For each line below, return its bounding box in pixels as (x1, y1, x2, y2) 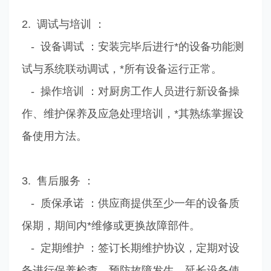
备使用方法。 (21, 129, 87, 142)
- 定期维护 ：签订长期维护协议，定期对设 (21, 241, 240, 254)
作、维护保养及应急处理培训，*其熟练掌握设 (21, 107, 244, 120)
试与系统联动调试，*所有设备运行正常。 (21, 62, 222, 75)
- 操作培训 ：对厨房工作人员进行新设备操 (21, 85, 240, 97)
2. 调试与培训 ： (21, 18, 105, 30)
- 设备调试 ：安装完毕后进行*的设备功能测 (21, 40, 244, 53)
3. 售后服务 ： (21, 174, 94, 187)
